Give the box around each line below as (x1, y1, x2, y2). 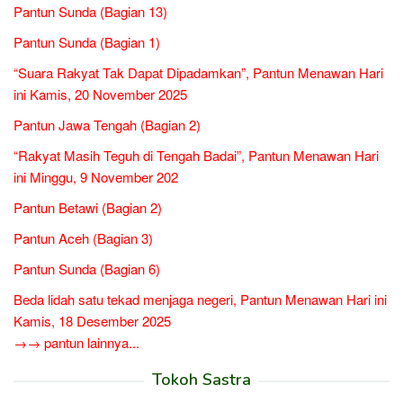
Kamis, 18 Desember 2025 (13, 311, 171, 330)
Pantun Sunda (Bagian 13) (13, 2, 167, 21)
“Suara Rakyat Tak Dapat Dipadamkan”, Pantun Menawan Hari (13, 63, 383, 82)
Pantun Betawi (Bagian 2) (13, 198, 162, 217)
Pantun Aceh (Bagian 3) (13, 228, 153, 247)
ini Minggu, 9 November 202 (13, 167, 178, 186)
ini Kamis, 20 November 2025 (13, 85, 187, 103)
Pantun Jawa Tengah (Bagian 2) (13, 115, 201, 134)
